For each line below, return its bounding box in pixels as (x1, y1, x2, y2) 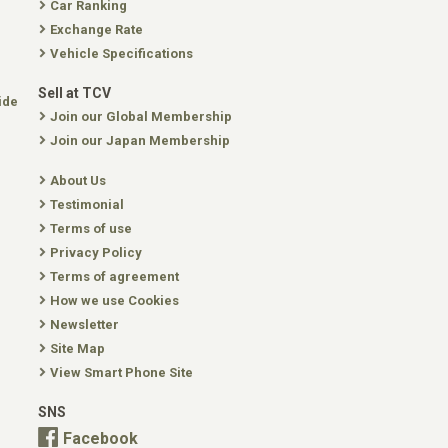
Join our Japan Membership (50, 133, 230, 148)
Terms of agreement (50, 269, 179, 284)
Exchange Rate (50, 22, 143, 37)
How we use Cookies (50, 293, 179, 308)
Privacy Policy (50, 245, 142, 260)
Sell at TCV (38, 85, 111, 101)
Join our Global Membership (50, 109, 232, 124)
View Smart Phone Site (50, 365, 193, 380)
